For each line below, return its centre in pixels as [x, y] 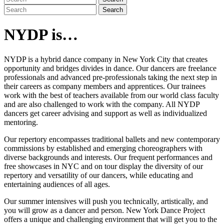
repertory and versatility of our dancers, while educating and [98, 175]
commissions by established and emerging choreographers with [103, 148]
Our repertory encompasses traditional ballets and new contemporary [112, 139]
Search [113, 10]
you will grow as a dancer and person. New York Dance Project [104, 210]
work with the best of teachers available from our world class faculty [111, 95]
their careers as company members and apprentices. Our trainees [105, 86]
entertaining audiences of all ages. [57, 184]
